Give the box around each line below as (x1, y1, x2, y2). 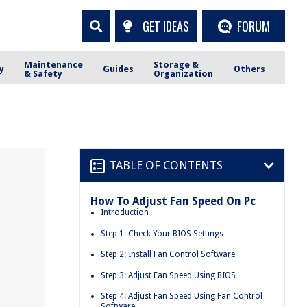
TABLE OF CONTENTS (110, 158, 223, 172)
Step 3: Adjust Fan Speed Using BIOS (101, 270, 236, 280)
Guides (103, 64, 134, 74)
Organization (153, 68, 214, 79)
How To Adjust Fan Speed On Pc (90, 195, 256, 208)
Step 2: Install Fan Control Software (101, 249, 235, 260)
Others (233, 64, 265, 74)
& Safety (24, 68, 63, 79)
